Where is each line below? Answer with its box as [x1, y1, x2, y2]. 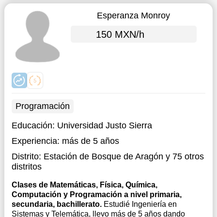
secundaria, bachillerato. [11, 200, 104, 208]
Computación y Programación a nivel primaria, [11, 190, 182, 199]
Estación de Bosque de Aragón [43, 152, 163, 161]
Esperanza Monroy [97, 11, 170, 20]
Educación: [11, 121, 57, 130]
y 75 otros [163, 152, 204, 161]
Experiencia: [11, 136, 60, 146]
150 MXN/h [95, 29, 144, 40]
